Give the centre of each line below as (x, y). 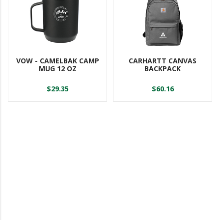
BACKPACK (163, 68)
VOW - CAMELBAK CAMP (57, 60)
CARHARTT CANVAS (163, 60)
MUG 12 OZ (57, 68)
